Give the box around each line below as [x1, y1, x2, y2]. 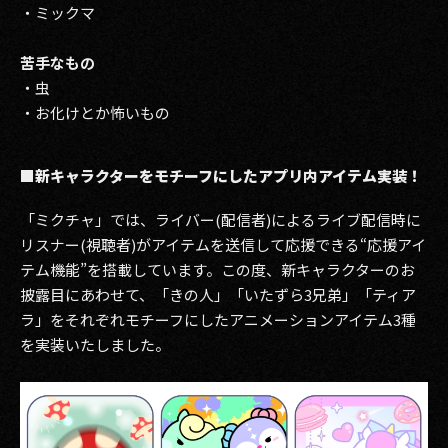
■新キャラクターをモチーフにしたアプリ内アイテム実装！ [20, 165, 422, 186]
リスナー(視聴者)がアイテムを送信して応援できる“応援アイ [20, 234, 426, 255]
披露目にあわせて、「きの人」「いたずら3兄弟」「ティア [20, 284, 416, 305]
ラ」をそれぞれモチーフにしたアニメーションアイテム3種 [20, 309, 416, 330]
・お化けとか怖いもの [20, 102, 170, 123]
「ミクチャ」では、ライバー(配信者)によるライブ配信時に [20, 209, 421, 230]
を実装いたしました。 [20, 334, 170, 355]
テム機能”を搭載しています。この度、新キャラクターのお [20, 259, 415, 280]
